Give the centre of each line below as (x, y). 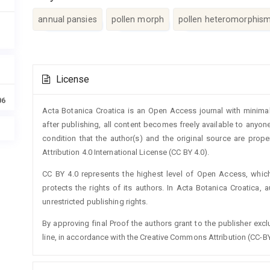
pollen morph (137, 20)
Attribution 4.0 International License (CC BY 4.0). (126, 152)
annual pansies (67, 20)
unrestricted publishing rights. (95, 201)
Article (53, 70)
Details (54, 83)
